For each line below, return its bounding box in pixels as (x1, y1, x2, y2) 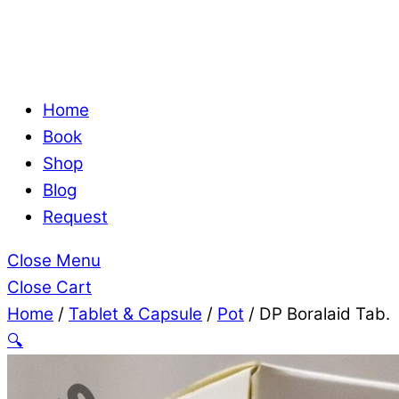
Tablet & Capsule (69, 303, 202, 324)
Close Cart (7, 276, 92, 297)
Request (43, 206, 108, 227)
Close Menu (7, 249, 101, 271)
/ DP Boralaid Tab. (244, 303, 390, 324)
